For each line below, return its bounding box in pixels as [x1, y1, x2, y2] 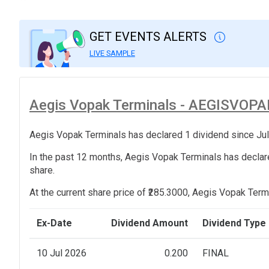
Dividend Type [202, 217, 266, 229]
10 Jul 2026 [37, 247, 86, 259]
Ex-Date [37, 217, 72, 229]
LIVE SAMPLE [89, 48, 135, 58]
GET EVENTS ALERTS [89, 29, 210, 44]
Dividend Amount [111, 217, 188, 229]
